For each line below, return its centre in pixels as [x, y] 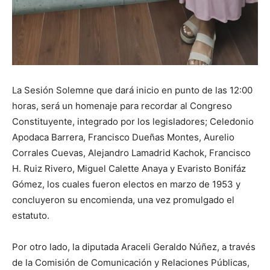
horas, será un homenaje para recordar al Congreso [122, 106]
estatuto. [31, 216]
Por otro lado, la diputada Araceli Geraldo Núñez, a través [134, 247]
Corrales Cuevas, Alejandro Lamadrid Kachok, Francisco [131, 153]
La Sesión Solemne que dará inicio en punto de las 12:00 [132, 90]
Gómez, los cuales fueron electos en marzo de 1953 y [126, 184]
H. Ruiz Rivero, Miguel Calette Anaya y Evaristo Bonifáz [129, 169]
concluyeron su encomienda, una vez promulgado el [123, 200]
